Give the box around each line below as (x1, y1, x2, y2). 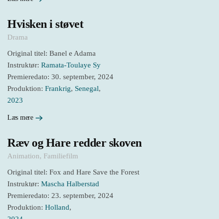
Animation (7, 152, 40, 160)
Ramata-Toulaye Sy (41, 61, 101, 69)
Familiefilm (44, 152, 78, 160)
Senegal (75, 85, 99, 93)
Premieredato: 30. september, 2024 (7, 73, 113, 81)
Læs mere (7, 113, 33, 121)
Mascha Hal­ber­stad (41, 179, 99, 188)
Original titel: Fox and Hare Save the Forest (7, 168, 139, 176)
